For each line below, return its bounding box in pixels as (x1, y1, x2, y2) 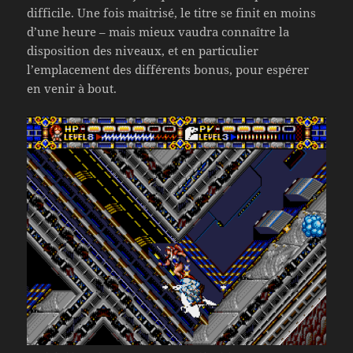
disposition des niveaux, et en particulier (27, 43, 259, 59)
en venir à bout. (27, 80, 117, 97)
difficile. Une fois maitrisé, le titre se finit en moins (27, 5, 317, 21)
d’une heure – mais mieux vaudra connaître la (27, 24, 290, 40)
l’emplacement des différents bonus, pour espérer (27, 61, 310, 78)
